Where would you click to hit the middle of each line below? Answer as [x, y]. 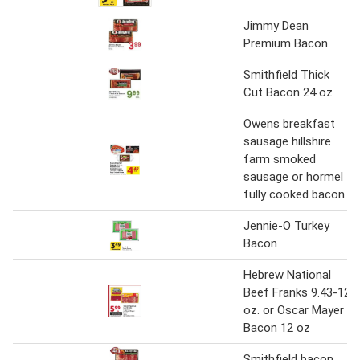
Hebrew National [287, 275]
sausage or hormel [293, 177]
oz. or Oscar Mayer [294, 311]
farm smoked [280, 160]
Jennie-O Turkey [286, 226]
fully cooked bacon [294, 195]
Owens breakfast [289, 124]
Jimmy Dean [276, 26]
